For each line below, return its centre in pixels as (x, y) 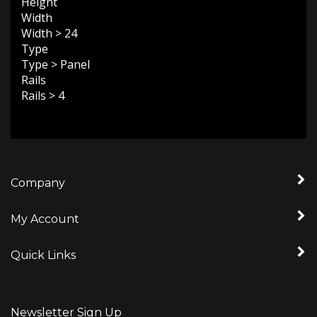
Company (38, 177)
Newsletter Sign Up (66, 307)
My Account (45, 213)
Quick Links (43, 249)
